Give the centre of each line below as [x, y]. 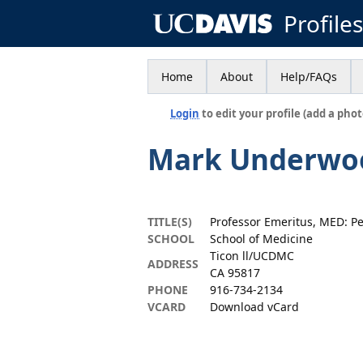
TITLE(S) [170, 222]
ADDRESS [173, 264]
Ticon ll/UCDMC [252, 256]
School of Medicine [261, 239]
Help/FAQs [309, 77]
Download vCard [254, 307]
